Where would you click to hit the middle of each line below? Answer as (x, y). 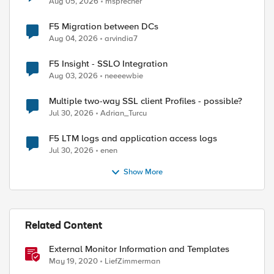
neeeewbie (124, 76)
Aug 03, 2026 (73, 76)
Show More (143, 172)
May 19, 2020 (73, 261)
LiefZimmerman (132, 261)
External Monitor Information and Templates (139, 249)
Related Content (64, 226)
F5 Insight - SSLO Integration (108, 64)
